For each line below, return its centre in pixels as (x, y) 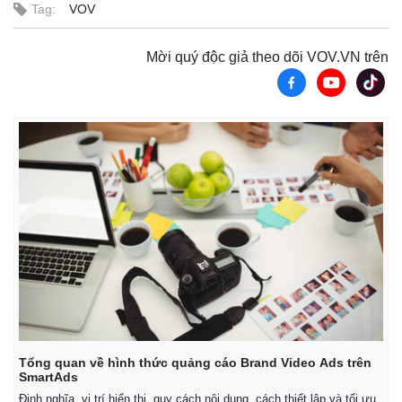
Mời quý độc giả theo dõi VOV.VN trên (267, 57)
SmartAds (48, 376)
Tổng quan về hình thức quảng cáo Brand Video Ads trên (195, 362)
